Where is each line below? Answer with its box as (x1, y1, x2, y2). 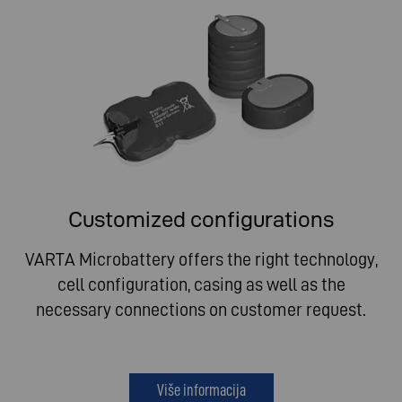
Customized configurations (68, 207, 334, 232)
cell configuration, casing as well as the (57, 275, 345, 295)
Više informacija (156, 380, 246, 400)
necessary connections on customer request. (36, 300, 366, 320)
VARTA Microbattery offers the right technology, (24, 249, 378, 270)
